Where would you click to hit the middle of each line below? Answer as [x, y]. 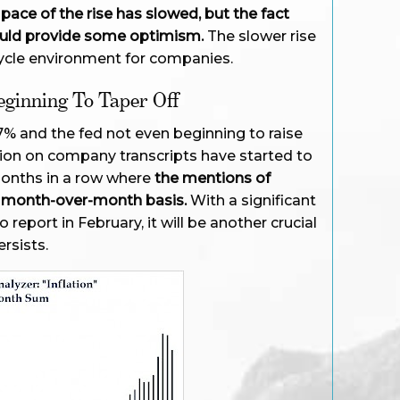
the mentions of [212, 178]
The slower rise [260, 36]
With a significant [251, 200]
